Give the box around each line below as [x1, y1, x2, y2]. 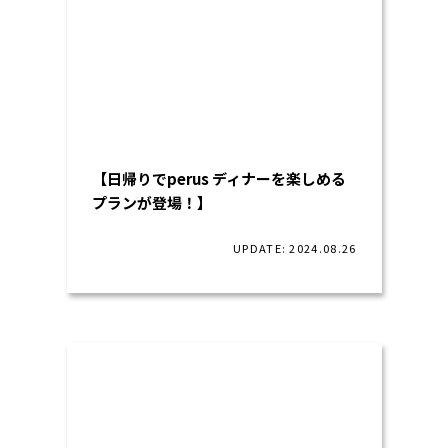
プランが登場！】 [91, 192, 212, 213]
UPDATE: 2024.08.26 [233, 240, 357, 256]
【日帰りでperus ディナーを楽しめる [91, 168, 346, 189]
